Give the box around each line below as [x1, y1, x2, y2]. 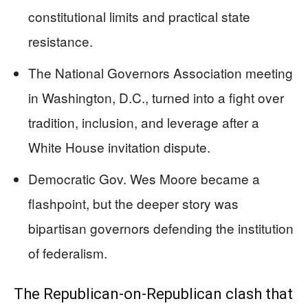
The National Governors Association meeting [28, 63, 293, 82]
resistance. [28, 31, 93, 50]
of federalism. [28, 243, 107, 262]
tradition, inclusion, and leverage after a [28, 112, 259, 131]
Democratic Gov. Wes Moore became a [28, 168, 260, 188]
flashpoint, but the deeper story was [28, 193, 239, 212]
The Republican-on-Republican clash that [14, 285, 293, 302]
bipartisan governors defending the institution [28, 218, 294, 237]
